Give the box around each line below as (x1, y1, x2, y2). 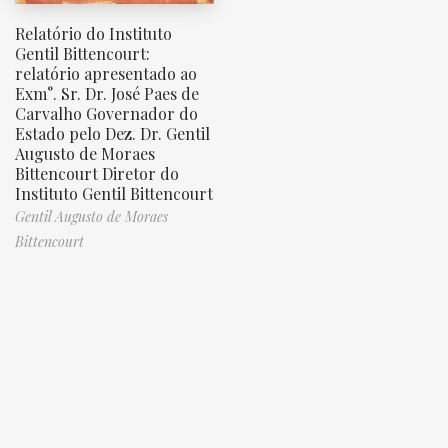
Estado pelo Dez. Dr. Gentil (15, 123, 210, 144)
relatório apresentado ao (15, 63, 197, 84)
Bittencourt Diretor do (15, 163, 179, 184)
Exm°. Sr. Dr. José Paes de (15, 83, 199, 104)
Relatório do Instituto (15, 23, 172, 44)
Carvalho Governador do (15, 103, 198, 124)
